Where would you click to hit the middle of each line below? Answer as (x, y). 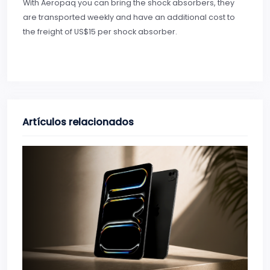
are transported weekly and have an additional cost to (129, 17)
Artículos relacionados (78, 122)
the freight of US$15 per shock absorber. (100, 32)
